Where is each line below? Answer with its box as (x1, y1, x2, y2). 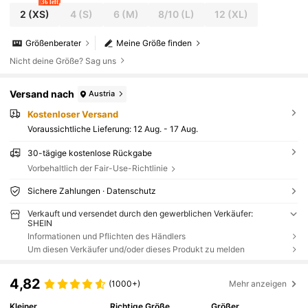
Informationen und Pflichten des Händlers (27, 230, 186, 241)
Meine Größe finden (116, 38, 192, 49)
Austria (89, 89, 115, 99)
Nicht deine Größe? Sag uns (10, 55, 117, 66)
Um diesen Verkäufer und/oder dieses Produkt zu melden (27, 243, 245, 254)
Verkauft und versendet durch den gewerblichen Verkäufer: (27, 208, 253, 219)
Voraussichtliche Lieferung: (27, 124, 133, 135)
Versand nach (10, 88, 75, 100)
